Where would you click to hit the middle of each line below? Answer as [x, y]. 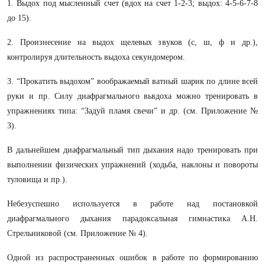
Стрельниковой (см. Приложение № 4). [77, 233]
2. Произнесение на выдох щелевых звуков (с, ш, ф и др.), [132, 42]
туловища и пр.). [37, 180]
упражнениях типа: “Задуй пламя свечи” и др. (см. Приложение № [132, 111]
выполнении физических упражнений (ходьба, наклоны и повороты [132, 165]
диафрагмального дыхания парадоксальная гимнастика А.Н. [132, 219]
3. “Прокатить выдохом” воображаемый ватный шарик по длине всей [132, 81]
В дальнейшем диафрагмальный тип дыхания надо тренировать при [132, 150]
